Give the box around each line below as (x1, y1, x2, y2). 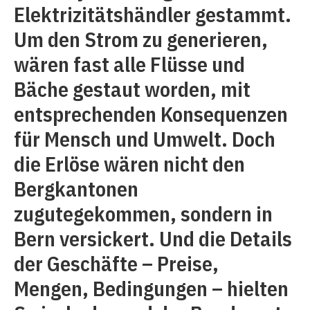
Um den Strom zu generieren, (14, 26, 268, 53)
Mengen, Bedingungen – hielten (14, 275, 289, 302)
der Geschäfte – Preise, (14, 250, 219, 277)
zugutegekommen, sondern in (14, 200, 273, 227)
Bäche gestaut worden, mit (14, 75, 250, 102)
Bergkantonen (14, 175, 138, 202)
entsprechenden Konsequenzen (14, 100, 288, 127)
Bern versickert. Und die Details (14, 225, 292, 252)
